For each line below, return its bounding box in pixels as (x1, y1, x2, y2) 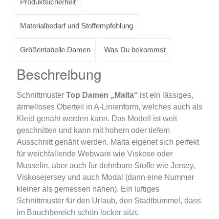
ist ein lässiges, (139, 91, 193, 100)
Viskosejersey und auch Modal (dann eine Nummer (16, 173, 194, 182)
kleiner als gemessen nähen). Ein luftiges (16, 185, 159, 194)
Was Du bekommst (104, 45, 166, 54)
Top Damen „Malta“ (66, 91, 140, 100)
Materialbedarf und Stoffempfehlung (20, 22, 133, 30)
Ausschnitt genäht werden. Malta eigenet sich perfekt (16, 138, 199, 147)
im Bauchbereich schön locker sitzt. (16, 208, 139, 217)
